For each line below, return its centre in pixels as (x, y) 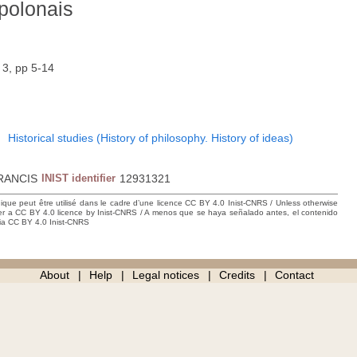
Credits (237, 275)
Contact (294, 275)
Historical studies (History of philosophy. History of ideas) (151, 138)
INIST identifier (79, 178)
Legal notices (165, 275)
